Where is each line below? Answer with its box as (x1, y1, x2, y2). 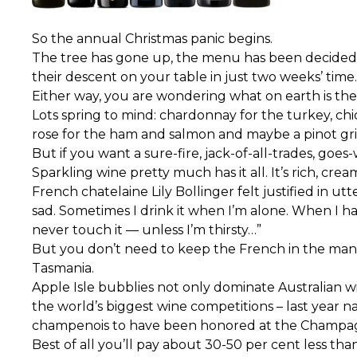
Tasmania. (32, 261, 94, 277)
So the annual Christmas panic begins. (32, 31, 273, 47)
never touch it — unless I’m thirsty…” (32, 222, 261, 238)
